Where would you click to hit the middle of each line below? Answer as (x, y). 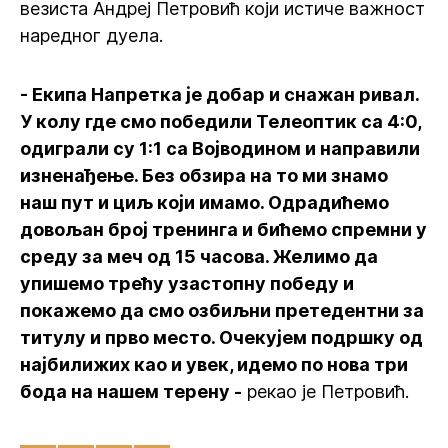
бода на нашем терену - (131, 391)
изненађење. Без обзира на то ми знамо (204, 175)
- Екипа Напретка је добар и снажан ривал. (219, 94)
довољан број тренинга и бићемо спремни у (223, 229)
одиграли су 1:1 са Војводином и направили (220, 148)
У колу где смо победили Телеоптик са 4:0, (220, 121)
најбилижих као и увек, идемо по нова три (214, 364)
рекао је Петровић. (325, 391)
